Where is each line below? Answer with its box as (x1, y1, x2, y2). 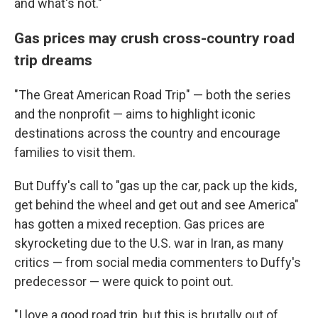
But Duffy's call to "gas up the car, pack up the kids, (14, 177, 297, 193)
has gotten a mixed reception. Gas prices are (14, 216, 265, 231)
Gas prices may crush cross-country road (14, 28, 295, 47)
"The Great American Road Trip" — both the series (14, 87, 291, 102)
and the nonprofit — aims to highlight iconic (14, 106, 256, 121)
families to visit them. (14, 144, 136, 160)
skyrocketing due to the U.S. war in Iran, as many (14, 235, 284, 251)
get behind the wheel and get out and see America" (14, 197, 299, 212)
